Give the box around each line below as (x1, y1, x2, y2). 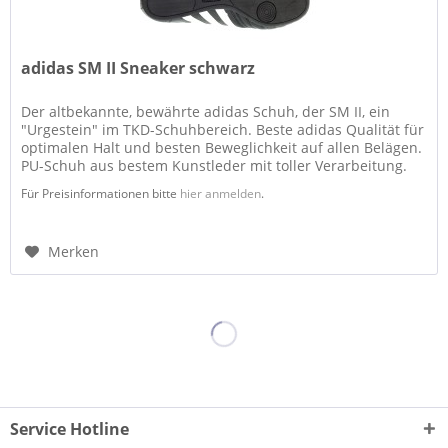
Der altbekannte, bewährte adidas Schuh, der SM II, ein (21, 102, 391, 122)
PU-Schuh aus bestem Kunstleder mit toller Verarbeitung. (21, 156, 408, 176)
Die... (21, 174, 56, 194)
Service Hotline (10, 417, 129, 440)
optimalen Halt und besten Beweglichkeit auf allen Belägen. (21, 138, 423, 158)
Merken (48, 242, 100, 262)
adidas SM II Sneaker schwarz (21, 57, 256, 80)
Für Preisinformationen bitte (21, 185, 181, 203)
